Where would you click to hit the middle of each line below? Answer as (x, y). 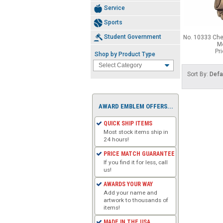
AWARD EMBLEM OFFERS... (136, 106)
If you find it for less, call (136, 162)
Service (114, 8)
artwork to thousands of (136, 200)
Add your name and (131, 192)
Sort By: (198, 74)
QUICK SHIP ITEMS (128, 123)
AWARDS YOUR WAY (128, 184)
